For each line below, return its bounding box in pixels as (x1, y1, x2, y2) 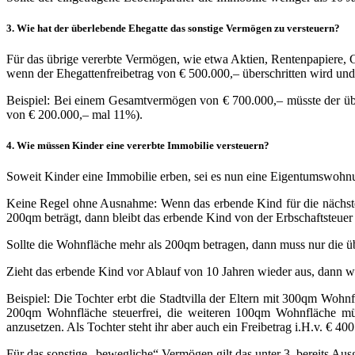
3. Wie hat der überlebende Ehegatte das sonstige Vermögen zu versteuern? (6, 21, 340, 34)
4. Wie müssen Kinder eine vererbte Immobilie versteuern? (6, 139, 269, 152)
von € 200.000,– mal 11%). (6, 108, 143, 122)
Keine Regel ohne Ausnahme (6, 197, 155, 211)
